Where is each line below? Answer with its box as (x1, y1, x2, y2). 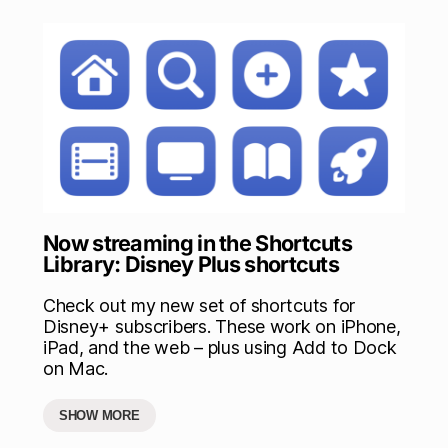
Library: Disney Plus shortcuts (43, 250, 339, 277)
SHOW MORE (59, 407, 140, 423)
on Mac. (43, 357, 109, 379)
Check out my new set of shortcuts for (43, 294, 356, 316)
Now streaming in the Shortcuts (43, 229, 352, 256)
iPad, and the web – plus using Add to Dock (43, 336, 397, 358)
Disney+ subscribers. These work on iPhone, (43, 315, 401, 337)
